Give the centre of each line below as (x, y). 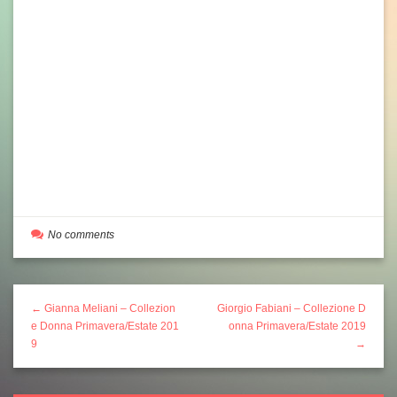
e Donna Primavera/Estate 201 (105, 326)
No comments (81, 235)
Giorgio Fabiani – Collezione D (292, 308)
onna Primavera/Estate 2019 (297, 326)
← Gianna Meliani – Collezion (103, 308)
